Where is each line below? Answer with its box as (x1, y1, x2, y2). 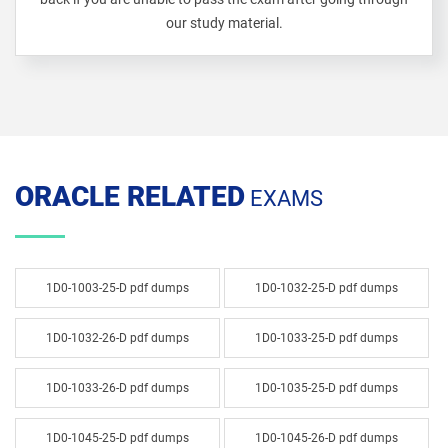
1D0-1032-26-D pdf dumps (45, 331, 189, 345)
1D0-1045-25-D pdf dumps (45, 431, 189, 445)
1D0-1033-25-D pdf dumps (254, 331, 398, 345)
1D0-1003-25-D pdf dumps (45, 281, 189, 295)
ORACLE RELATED (15, 180, 245, 213)
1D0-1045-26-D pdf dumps (254, 431, 398, 445)
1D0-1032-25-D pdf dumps (254, 281, 398, 295)
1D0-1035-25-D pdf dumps (254, 381, 398, 395)
